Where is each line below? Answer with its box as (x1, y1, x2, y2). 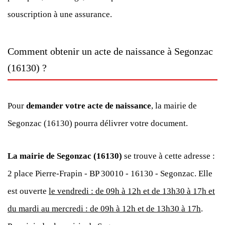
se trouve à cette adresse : (122, 151, 215, 161)
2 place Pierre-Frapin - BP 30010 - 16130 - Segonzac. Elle (8, 169, 212, 178)
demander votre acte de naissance (26, 101, 151, 110)
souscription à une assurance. (8, 10, 112, 19)
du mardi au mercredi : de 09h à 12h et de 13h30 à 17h (8, 204, 201, 213)
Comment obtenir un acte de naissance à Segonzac (8, 46, 213, 57)
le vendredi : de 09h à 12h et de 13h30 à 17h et (49, 186, 215, 196)
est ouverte (8, 186, 49, 196)
